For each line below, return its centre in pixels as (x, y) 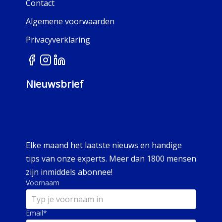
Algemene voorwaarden (70, 22)
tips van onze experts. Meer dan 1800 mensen (111, 159)
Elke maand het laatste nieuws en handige (104, 145)
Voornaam (43, 183)
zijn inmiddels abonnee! (69, 172)
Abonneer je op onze (85, 108)
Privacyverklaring (58, 40)
